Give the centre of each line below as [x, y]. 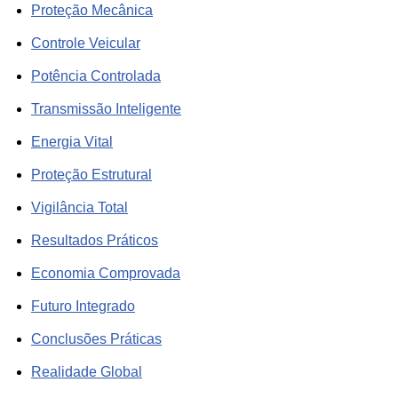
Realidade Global [87, 372]
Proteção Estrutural [92, 175]
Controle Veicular [86, 44]
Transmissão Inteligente [106, 109]
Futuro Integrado [83, 306]
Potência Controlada [96, 76]
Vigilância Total [80, 208]
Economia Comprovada [106, 274]
